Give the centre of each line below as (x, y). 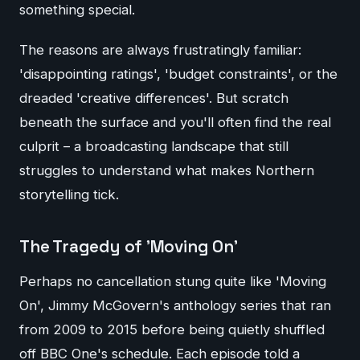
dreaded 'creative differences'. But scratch (154, 98)
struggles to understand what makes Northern (167, 170)
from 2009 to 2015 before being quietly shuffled (172, 330)
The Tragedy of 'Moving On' (129, 246)
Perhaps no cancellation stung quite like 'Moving (173, 282)
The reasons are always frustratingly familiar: (160, 49)
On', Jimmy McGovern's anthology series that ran (175, 306)
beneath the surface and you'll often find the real (175, 122)
